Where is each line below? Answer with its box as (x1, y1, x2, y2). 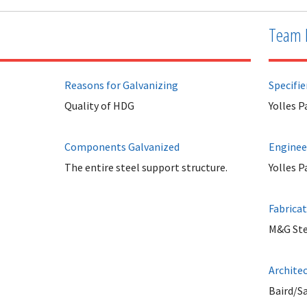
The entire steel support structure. (64, 160, 228, 174)
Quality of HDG (64, 98, 134, 112)
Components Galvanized (64, 139, 180, 153)
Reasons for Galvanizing (64, 77, 178, 92)
